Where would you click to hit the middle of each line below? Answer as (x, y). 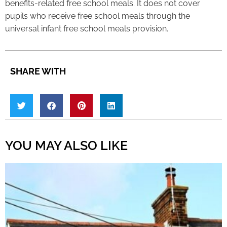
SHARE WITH (38, 71)
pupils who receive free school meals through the (98, 16)
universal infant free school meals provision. (87, 29)
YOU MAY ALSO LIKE (66, 145)
